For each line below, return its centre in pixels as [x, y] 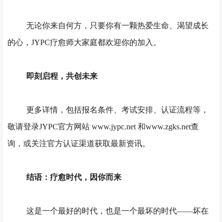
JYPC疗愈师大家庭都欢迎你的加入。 [96, 42]
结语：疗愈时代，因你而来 [74, 177]
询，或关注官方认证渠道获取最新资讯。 [79, 143]
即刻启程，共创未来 [62, 76]
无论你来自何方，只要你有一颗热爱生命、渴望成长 [117, 26]
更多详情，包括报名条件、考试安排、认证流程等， [117, 110]
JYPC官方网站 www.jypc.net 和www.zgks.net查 [119, 127]
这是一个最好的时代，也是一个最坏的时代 [101, 211]
